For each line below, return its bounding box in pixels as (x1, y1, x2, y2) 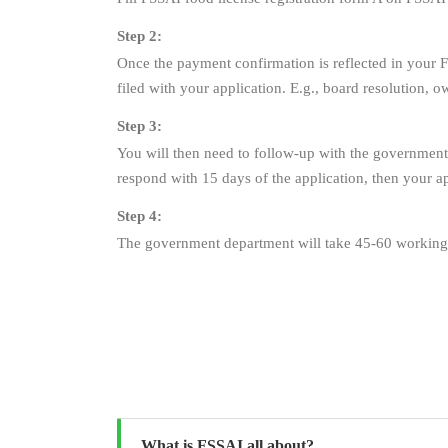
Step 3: (117, 117, 162, 134)
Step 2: (117, 27, 162, 44)
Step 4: (117, 207, 162, 224)
